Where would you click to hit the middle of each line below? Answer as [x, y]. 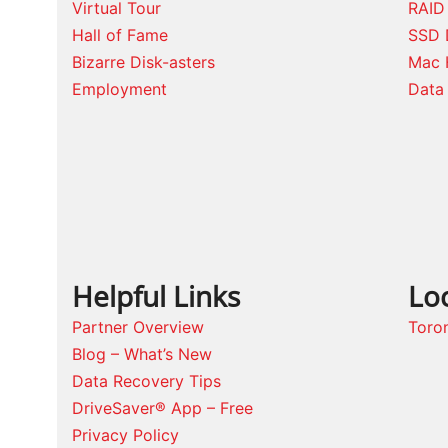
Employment [119, 88]
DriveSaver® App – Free [162, 408]
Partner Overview [138, 327]
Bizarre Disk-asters [143, 61]
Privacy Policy [125, 435]
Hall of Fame [120, 34]
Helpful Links [156, 296]
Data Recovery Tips [146, 381]
